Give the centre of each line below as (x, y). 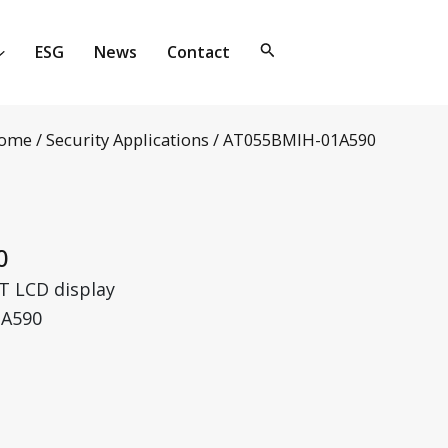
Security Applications (127, 140)
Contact (198, 52)
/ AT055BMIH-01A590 (292, 140)
